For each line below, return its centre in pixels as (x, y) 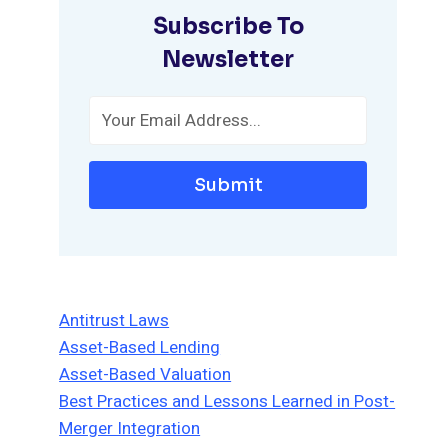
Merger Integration (130, 428)
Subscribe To (228, 26)
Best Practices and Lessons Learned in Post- (227, 401)
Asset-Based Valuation (145, 374)
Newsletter (228, 59)
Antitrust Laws (114, 320)
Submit (228, 184)
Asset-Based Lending (140, 347)
